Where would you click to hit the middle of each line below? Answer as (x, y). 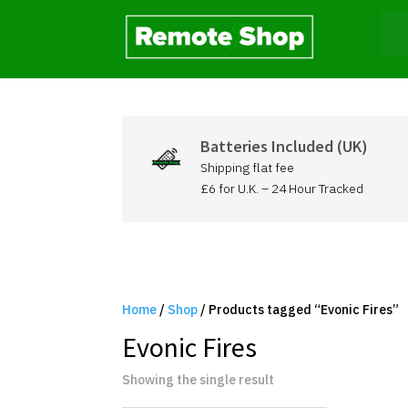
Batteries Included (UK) (284, 146)
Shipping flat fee (247, 168)
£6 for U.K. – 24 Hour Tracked (281, 189)
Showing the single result (199, 379)
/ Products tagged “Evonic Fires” (299, 309)
